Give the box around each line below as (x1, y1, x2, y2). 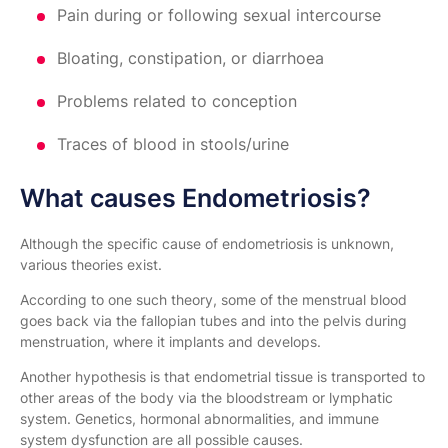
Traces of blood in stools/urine (57, 133, 289, 154)
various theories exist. (20, 255, 162, 273)
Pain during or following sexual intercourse (57, 4, 381, 25)
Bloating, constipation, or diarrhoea (57, 47, 324, 68)
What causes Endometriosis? (20, 182, 371, 213)
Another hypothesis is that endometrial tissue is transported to (20, 367, 425, 385)
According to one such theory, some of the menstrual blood (20, 290, 407, 308)
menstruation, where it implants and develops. (20, 332, 321, 350)
